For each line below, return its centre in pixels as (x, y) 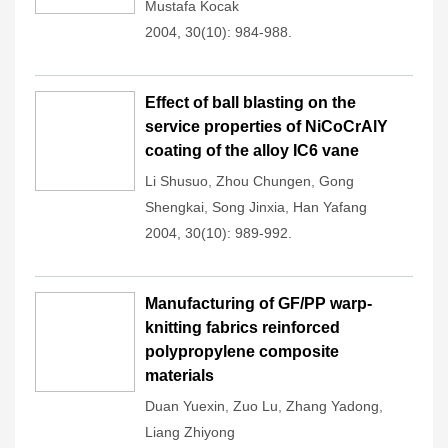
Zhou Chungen (263, 181)
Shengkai (174, 207)
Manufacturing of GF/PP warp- (258, 303)
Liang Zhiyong (190, 432)
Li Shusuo (176, 181)
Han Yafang (330, 207)
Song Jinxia (248, 207)
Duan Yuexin (185, 406)
